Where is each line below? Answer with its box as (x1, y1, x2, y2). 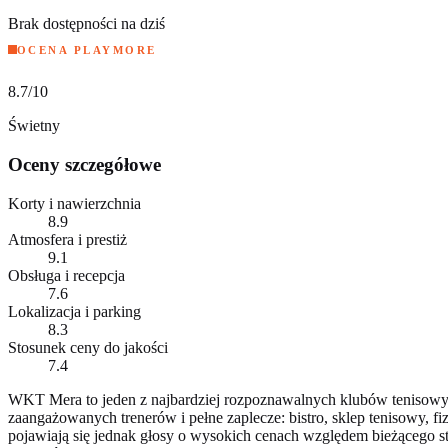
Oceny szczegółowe (8, 153, 161, 175)
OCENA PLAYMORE (17, 43, 157, 56)
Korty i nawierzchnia (8, 194, 141, 212)
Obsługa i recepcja (8, 266, 125, 284)
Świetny (8, 117, 60, 135)
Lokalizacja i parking (8, 302, 141, 320)
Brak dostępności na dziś (8, 14, 165, 32)
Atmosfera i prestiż (8, 230, 127, 248)
